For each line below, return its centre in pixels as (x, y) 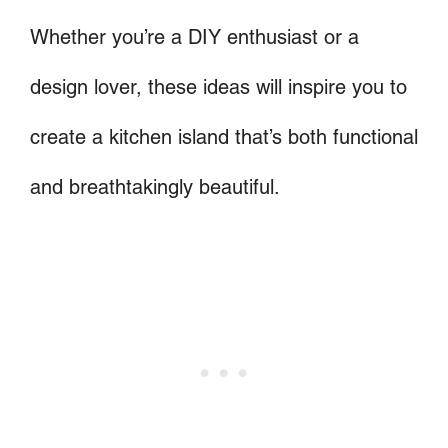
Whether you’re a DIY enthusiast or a (194, 36)
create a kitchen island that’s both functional (224, 136)
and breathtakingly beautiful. (155, 186)
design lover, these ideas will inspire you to (218, 86)
